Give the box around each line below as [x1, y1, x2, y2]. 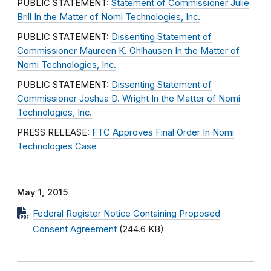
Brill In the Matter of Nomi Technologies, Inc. [17, 11, 200, 22]
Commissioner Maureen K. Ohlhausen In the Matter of [17, 45, 240, 56]
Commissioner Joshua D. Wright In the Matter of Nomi [17, 93, 240, 104]
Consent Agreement [33, 224, 117, 235]
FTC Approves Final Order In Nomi [92, 127, 234, 138]
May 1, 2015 [17, 187, 68, 198]
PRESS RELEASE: [17, 127, 92, 138]
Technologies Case [17, 141, 97, 152]
